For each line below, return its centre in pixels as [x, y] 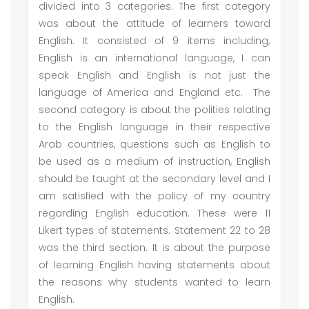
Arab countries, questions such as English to [154, 144]
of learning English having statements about [154, 265]
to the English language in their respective [154, 127]
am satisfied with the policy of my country [154, 196]
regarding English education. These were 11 [154, 213]
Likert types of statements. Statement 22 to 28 [154, 230]
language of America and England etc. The [154, 92]
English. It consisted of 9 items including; [154, 41]
